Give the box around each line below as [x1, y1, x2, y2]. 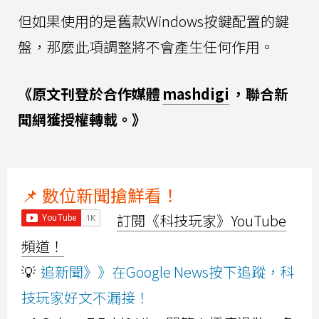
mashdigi [162, 83, 229, 104]
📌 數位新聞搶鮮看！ [21, 182, 179, 207]
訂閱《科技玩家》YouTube [117, 209, 286, 231]
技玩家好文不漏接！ [21, 286, 150, 308]
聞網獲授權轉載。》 [18, 108, 146, 130]
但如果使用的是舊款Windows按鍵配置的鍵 [18, 10, 289, 31]
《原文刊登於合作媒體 [18, 83, 160, 104]
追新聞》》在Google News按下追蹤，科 [41, 261, 294, 282]
